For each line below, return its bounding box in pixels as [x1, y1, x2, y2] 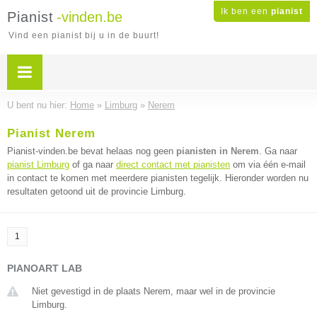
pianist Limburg [7, 159, 69, 170]
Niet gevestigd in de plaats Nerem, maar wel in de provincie [32, 286, 275, 296]
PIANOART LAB [7, 263, 82, 274]
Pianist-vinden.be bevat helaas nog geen [7, 146, 176, 156]
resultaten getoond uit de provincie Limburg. [7, 186, 186, 197]
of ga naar [69, 159, 116, 170]
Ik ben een [221, 6, 271, 16]
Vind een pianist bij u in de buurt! [8, 30, 159, 40]
